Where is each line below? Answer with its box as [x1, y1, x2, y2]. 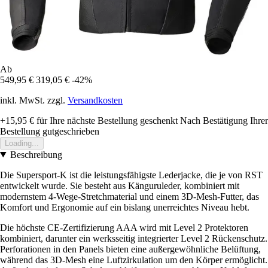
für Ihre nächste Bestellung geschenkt [34, 115, 178, 126]
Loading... [5, 138, 39, 148]
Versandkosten [68, 95, 123, 105]
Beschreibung [10, 149, 62, 160]
